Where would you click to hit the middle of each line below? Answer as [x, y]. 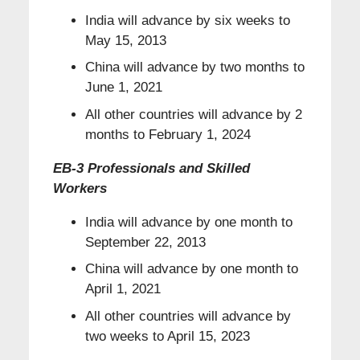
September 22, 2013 [145, 242]
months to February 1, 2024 [168, 134]
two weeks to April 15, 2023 [167, 336]
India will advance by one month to [188, 222]
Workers [80, 188]
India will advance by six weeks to [187, 20]
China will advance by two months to [194, 67]
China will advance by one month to [191, 269]
